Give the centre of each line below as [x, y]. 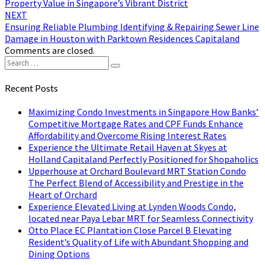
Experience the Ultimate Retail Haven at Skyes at [128, 148]
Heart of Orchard [63, 195]
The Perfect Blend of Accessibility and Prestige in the [136, 183]
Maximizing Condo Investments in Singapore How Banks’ [143, 112]
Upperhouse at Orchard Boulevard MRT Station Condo [137, 171]
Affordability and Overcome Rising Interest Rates [127, 136]
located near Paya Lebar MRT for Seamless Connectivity [141, 219]
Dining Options [59, 254]
